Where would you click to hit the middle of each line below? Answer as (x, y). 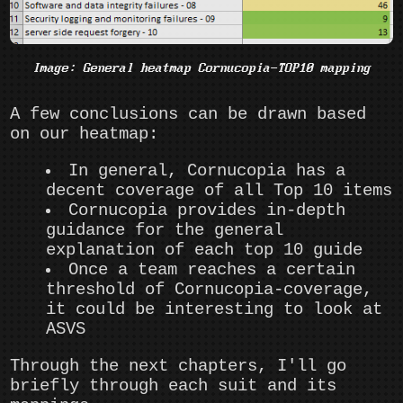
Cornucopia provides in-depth (207, 211)
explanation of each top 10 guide (205, 251)
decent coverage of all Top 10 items (219, 191)
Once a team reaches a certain (212, 270)
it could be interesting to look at (215, 310)
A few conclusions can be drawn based (188, 114)
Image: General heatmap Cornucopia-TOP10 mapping (201, 68)
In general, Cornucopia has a (207, 171)
